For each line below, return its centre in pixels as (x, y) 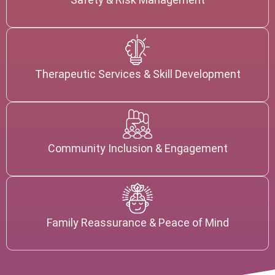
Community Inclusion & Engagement (137, 148)
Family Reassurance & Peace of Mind (137, 222)
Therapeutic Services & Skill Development (137, 74)
